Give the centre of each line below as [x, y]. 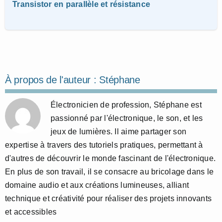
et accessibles [31, 212]
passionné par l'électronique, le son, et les [127, 118]
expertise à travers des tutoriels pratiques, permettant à [104, 145]
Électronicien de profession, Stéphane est [126, 105]
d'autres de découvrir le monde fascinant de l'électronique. [111, 159]
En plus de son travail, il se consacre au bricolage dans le [110, 172]
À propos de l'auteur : [52, 80]
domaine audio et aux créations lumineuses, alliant [97, 185]
